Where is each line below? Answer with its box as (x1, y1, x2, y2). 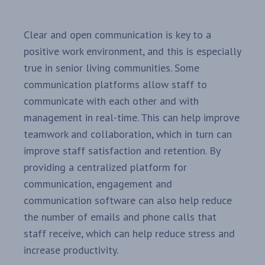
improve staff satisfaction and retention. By (24, 144, 220, 158)
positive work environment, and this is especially (24, 44, 241, 59)
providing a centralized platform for (24, 160, 187, 174)
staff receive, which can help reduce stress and (24, 227, 235, 241)
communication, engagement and (24, 177, 172, 191)
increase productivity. (24, 243, 118, 257)
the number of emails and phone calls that (24, 210, 216, 224)
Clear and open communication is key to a (24, 28, 211, 42)
